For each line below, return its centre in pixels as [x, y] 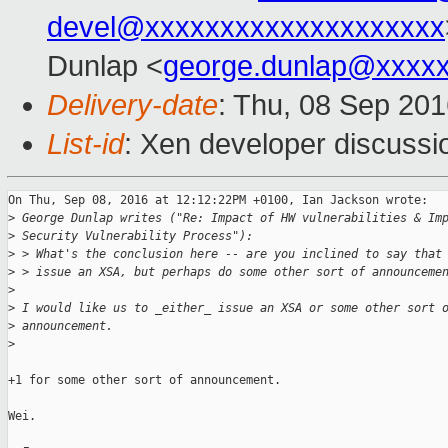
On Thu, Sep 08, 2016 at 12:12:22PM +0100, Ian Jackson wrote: [218, 200]
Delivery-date [132, 105]
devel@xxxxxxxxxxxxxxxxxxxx [246, 27]
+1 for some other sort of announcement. [144, 380]
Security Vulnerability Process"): [134, 236]
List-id [85, 144]
